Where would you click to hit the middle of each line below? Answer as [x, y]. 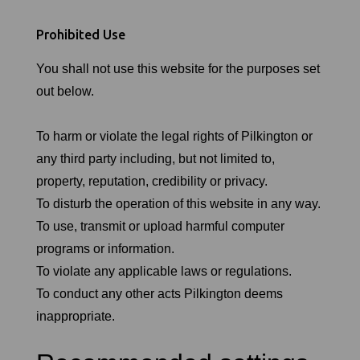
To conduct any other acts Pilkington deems [160, 294]
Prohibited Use [81, 35]
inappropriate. [76, 316]
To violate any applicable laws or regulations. [164, 271]
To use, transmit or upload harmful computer [160, 226]
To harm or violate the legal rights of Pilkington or [174, 136]
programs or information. [105, 249]
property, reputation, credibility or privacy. [152, 181]
